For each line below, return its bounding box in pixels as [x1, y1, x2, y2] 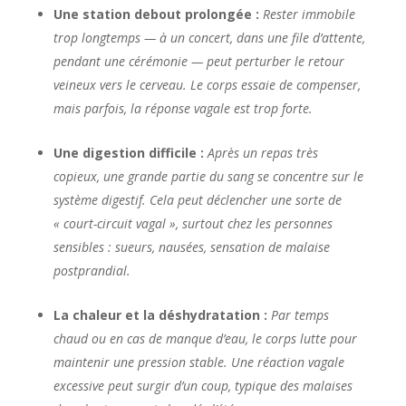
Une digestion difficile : [53, 143, 208, 161]
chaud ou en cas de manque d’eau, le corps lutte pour [53, 329, 357, 347]
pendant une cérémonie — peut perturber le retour [53, 52, 344, 70]
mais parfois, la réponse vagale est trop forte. [53, 99, 313, 117]
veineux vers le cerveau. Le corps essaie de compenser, [53, 75, 361, 93]
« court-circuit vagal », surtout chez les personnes [53, 214, 333, 232]
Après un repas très [207, 143, 318, 161]
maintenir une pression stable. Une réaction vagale [53, 353, 344, 371]
